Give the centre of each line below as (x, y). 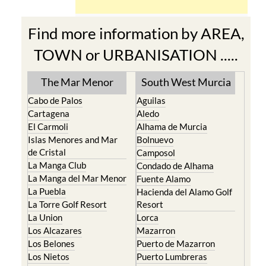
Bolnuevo (155, 139)
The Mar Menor (77, 82)
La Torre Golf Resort (67, 204)
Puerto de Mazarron (176, 243)
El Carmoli (48, 126)
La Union (45, 217)
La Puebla (47, 191)
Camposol (156, 152)
